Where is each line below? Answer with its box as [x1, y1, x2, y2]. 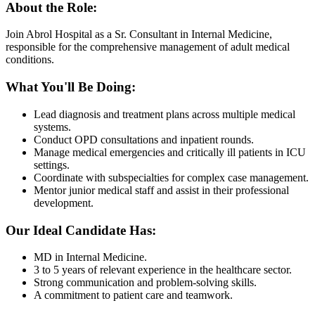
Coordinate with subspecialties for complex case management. [34, 171, 309, 184]
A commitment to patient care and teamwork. [34, 289, 233, 302]
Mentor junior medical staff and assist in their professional [34, 184, 289, 196]
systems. [34, 120, 71, 133]
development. [34, 196, 94, 209]
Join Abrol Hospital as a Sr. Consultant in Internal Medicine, [6, 28, 272, 41]
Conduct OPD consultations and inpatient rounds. [34, 133, 254, 146]
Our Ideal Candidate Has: [6, 222, 156, 238]
